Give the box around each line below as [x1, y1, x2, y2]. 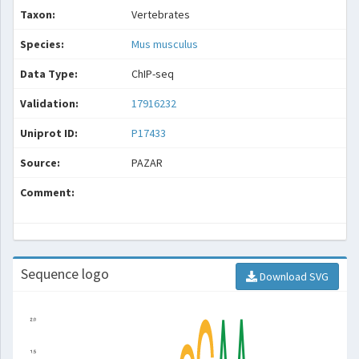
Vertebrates [131, 7, 190, 22]
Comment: [20, 185, 75, 200]
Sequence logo [21, 264, 109, 283]
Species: [20, 37, 64, 51]
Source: [20, 155, 60, 170]
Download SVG [257, 269, 329, 284]
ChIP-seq [131, 67, 174, 81]
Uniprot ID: [20, 126, 78, 140]
